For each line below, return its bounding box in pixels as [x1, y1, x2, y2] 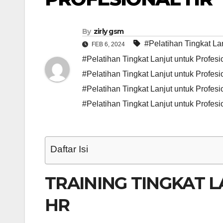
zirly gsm [93, 27, 124, 36]
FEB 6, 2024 [90, 41, 126, 48]
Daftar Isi [50, 144, 88, 155]
